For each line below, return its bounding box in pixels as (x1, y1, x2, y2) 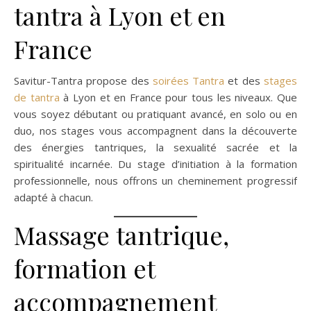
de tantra (14, 90, 60, 104)
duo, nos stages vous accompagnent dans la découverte (14, 123, 297, 137)
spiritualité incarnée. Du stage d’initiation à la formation (14, 156, 297, 171)
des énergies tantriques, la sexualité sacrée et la (14, 140, 297, 154)
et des (224, 73, 264, 87)
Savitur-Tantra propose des (14, 73, 153, 87)
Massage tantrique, (14, 217, 229, 251)
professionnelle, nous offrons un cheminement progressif (14, 173, 297, 187)
